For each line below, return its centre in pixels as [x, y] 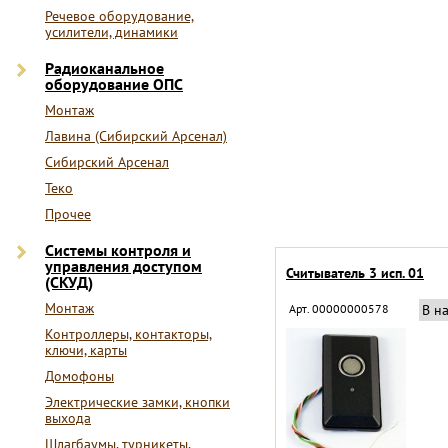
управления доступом [123, 266]
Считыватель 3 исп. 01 [355, 273]
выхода [68, 418]
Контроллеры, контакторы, [128, 334]
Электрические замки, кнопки [137, 402]
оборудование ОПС [114, 84]
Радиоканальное [104, 68]
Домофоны [79, 376]
